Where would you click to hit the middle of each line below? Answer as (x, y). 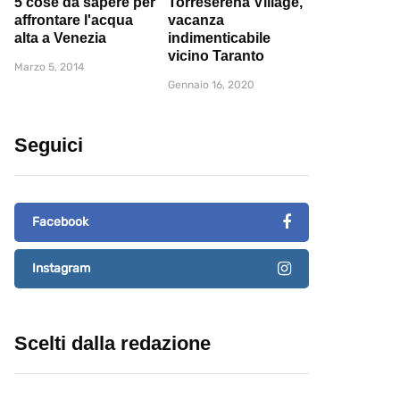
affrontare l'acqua (74, 21)
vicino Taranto (216, 56)
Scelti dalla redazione (112, 344)
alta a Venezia (60, 38)
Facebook (60, 222)
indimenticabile (219, 38)
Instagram (61, 269)
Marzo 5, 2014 (49, 67)
